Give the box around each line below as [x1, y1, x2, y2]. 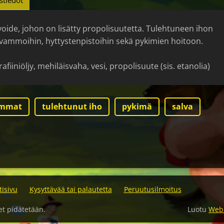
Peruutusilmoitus [123, 184, 181, 194]
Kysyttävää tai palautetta [29, 184, 112, 194]
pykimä [122, 101, 152, 112]
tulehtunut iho [42, 101, 102, 112]
